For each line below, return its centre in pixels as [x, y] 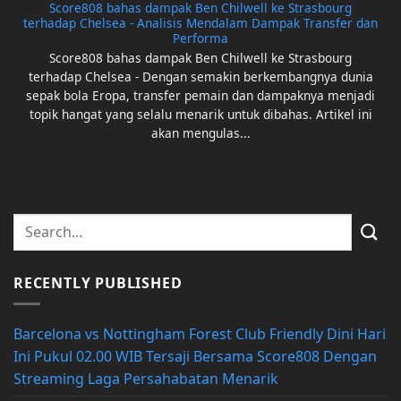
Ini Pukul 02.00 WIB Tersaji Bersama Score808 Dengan [195, 356]
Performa [200, 38]
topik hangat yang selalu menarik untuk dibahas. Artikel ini [200, 115]
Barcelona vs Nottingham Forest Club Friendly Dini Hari [200, 333]
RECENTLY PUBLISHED [98, 282]
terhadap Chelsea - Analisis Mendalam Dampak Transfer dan [200, 23]
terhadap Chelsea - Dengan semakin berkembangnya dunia [200, 77]
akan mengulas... [200, 133]
